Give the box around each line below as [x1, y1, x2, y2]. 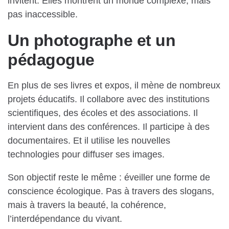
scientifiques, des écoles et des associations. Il [8, 108, 198, 119]
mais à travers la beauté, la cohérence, [8, 200, 166, 211]
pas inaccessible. [8, 9, 78, 20]
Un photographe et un [8, 31, 175, 50]
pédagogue [8, 51, 95, 70]
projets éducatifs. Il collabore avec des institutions [8, 94, 210, 105]
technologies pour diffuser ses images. [8, 149, 165, 160]
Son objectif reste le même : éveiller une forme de [8, 172, 210, 183]
